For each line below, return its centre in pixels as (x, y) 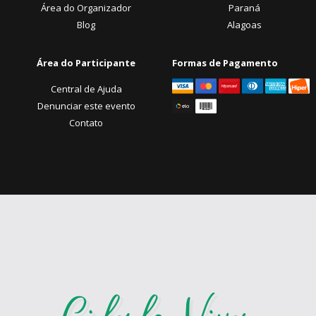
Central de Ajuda (86, 89)
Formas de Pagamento (225, 62)
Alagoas (244, 24)
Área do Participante (86, 62)
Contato (86, 122)
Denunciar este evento (86, 105)
